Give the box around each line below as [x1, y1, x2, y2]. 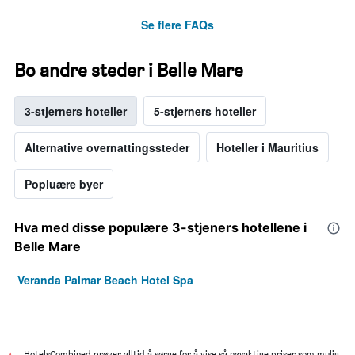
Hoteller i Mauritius [216, 139, 319, 156]
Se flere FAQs [141, 17, 214, 33]
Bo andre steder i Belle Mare [14, 59, 243, 82]
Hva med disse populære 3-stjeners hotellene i [14, 219, 307, 236]
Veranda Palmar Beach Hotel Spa [17, 272, 193, 288]
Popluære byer [25, 176, 103, 193]
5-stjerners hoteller [154, 103, 256, 120]
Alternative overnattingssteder [25, 139, 189, 156]
